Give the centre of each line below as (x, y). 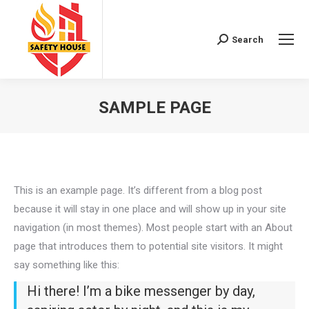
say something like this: (67, 265)
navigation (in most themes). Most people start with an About (153, 228)
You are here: (185, 128)
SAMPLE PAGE (154, 108)
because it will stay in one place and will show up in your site (150, 209)
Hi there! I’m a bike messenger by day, (141, 291)
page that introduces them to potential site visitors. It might (148, 246)
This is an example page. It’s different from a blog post (138, 190)
